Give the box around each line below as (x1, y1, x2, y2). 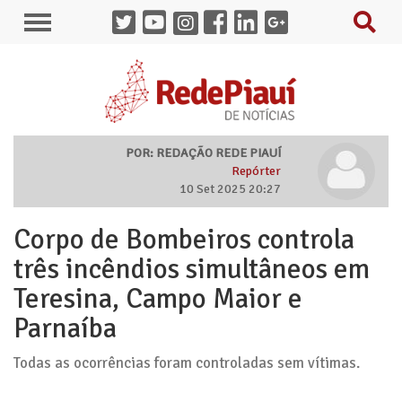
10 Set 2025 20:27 (179, 181, 281, 197)
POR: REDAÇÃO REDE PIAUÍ (126, 145, 281, 161)
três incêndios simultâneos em (13, 252, 370, 286)
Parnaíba (13, 311, 117, 345)
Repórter (232, 163, 281, 179)
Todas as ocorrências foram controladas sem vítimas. (13, 354, 360, 372)
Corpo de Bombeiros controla (13, 223, 354, 257)
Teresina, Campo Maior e (13, 282, 302, 316)
